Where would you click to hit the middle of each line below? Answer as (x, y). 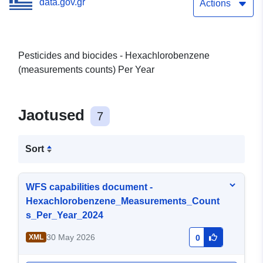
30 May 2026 (70, 237)
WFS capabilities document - (89, 187)
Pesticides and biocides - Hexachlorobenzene (114, 56)
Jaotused (53, 115)
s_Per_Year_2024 (65, 215)
